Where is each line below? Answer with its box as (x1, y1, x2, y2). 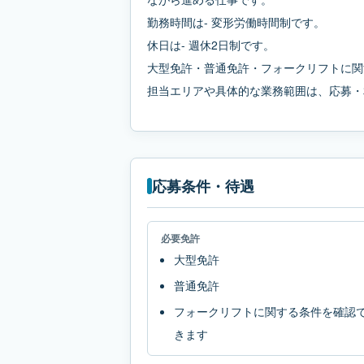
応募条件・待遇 (152, 175, 254, 197)
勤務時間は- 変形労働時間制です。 (147, 14, 325, 30)
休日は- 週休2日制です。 (147, 37, 275, 53)
